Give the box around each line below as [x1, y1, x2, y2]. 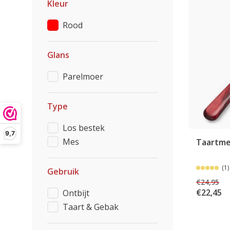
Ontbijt [63, 187, 89, 199]
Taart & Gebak [63, 201, 119, 213]
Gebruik [47, 166, 79, 177]
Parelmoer [63, 71, 103, 82]
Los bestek [63, 122, 105, 133]
